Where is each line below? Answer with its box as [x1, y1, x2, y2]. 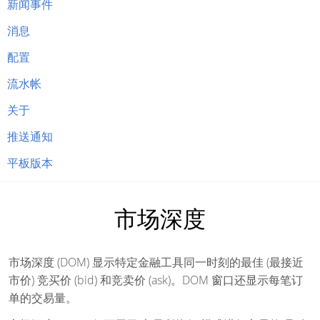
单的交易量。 [9, 290, 77, 306]
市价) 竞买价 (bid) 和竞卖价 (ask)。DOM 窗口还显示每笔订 [9, 272, 303, 288]
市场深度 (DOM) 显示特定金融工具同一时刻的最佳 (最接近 [9, 254, 304, 270]
